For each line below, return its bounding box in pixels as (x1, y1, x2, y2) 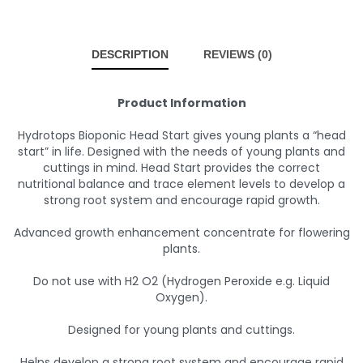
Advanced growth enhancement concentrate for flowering (13, 224, 350, 241)
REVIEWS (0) (203, 48, 272, 61)
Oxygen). (156, 289, 207, 305)
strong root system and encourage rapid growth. (43, 192, 320, 208)
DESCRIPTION (91, 48, 169, 61)
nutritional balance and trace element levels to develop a (18, 176, 345, 192)
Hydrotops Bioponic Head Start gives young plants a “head (17, 127, 346, 143)
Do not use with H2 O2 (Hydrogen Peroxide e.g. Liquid (33, 273, 330, 289)
